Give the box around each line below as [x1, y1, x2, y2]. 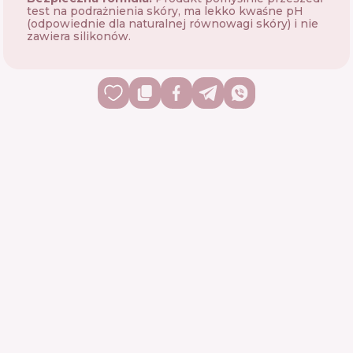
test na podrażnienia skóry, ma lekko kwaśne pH [27, 4, 303, 18]
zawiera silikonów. [27, 29, 131, 43]
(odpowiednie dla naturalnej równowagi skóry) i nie [27, 17, 318, 31]
